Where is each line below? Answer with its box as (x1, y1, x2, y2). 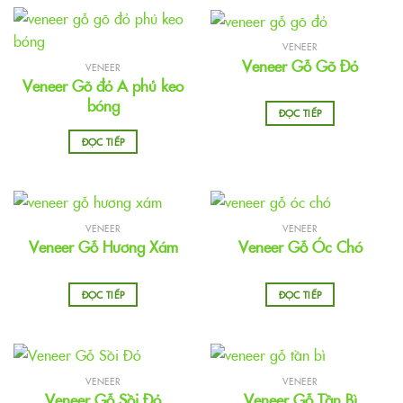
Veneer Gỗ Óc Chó (237, 236, 363, 258)
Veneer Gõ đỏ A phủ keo (22, 75, 184, 97)
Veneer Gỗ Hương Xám (28, 236, 178, 258)
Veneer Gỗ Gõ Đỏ (242, 54, 358, 76)
